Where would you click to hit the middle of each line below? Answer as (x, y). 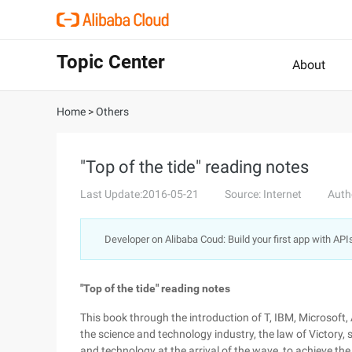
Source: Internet (263, 194)
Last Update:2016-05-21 (139, 194)
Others (112, 112)
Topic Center (111, 62)
